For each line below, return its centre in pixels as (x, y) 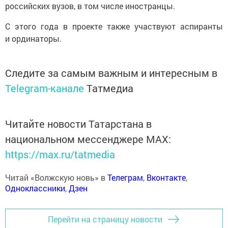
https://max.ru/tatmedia (60, 154)
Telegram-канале (45, 88)
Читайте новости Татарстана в (78, 123)
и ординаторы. (33, 38)
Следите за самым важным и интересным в (111, 73)
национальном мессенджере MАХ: (88, 139)
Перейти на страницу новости (105, 219)
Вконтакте (166, 177)
